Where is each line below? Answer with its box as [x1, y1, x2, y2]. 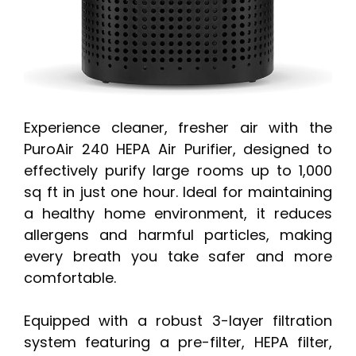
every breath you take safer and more [24, 246, 332, 267]
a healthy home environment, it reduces [24, 203, 332, 224]
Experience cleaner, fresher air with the [24, 118, 332, 138]
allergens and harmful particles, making [24, 225, 332, 246]
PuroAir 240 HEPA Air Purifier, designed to [24, 139, 332, 160]
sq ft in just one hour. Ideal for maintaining [24, 182, 332, 203]
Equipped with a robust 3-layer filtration [24, 311, 332, 331]
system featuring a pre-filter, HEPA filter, [24, 332, 332, 353]
